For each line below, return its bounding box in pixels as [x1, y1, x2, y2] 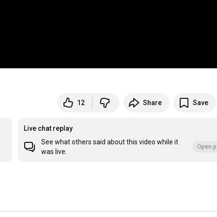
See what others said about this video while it [41, 138, 179, 146]
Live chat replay [24, 124, 73, 133]
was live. [41, 148, 67, 156]
